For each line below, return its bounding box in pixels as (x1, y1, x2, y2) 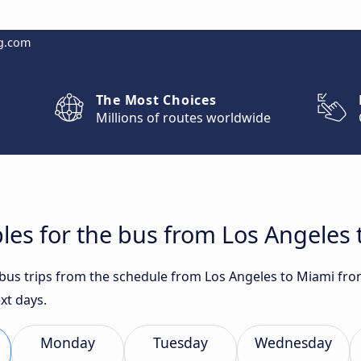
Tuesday (153, 333, 208, 352)
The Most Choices (95, 91, 217, 109)
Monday (40, 333, 95, 352)
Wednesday (255, 333, 332, 352)
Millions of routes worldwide (95, 109, 271, 127)
